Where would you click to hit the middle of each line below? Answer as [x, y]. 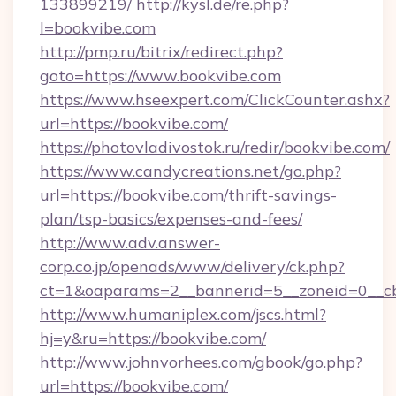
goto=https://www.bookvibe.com [160, 76]
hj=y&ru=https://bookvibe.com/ [153, 338]
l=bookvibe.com [98, 28]
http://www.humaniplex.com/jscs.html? [183, 314]
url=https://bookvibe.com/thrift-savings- [188, 195]
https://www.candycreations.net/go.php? [190, 171]
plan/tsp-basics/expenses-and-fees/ [171, 219]
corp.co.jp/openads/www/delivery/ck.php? [192, 267]
